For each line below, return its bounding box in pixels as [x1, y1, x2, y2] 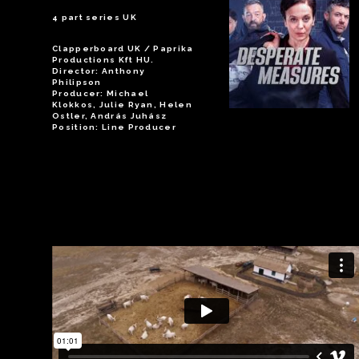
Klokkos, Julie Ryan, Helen [52, 100, 192, 110]
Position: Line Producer [52, 123, 176, 132]
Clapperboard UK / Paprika [52, 44, 194, 54]
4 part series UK [52, 13, 137, 22]
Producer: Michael [52, 89, 149, 99]
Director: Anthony [52, 67, 146, 76]
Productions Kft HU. [52, 55, 155, 65]
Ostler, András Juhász [52, 111, 167, 121]
